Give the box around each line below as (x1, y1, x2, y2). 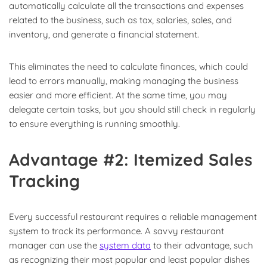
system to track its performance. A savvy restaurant (9, 225, 224, 237)
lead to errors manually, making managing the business (9, 74, 238, 86)
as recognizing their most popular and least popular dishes (9, 253, 250, 265)
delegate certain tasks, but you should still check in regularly (9, 103, 256, 115)
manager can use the (9, 239, 100, 251)
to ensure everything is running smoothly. (9, 117, 180, 129)
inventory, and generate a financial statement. (9, 28, 201, 40)
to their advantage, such (151, 239, 253, 251)
